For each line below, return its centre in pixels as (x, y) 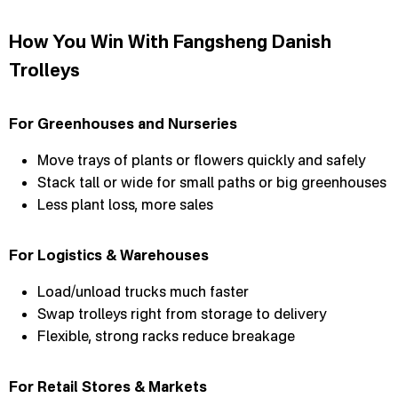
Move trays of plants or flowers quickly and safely (201, 159)
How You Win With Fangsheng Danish (170, 41)
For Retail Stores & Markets (108, 386)
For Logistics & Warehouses (109, 255)
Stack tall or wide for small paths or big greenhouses (212, 182)
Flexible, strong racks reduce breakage (166, 335)
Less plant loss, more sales (125, 204)
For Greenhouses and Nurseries (123, 123)
